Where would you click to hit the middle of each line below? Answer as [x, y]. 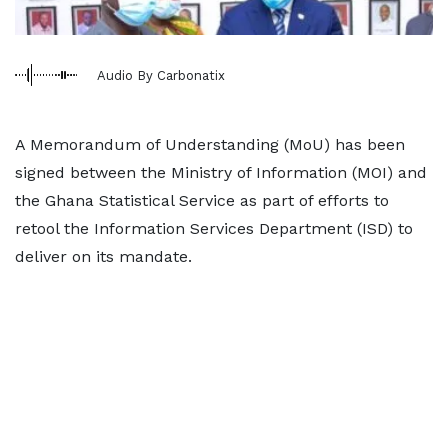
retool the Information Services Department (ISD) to [214, 228]
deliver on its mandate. [103, 256]
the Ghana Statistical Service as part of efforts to [202, 200]
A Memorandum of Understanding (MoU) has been [210, 144]
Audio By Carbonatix [161, 75]
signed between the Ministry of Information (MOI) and [221, 172]
